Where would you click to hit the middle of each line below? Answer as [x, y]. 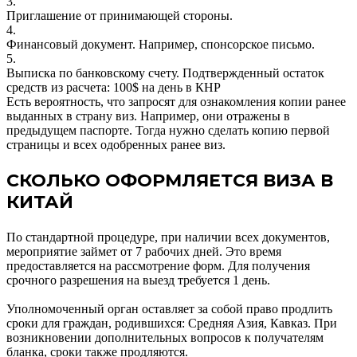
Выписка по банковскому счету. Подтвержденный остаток [165, 73]
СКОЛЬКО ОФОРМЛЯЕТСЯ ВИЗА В [170, 180]
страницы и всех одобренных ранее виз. [116, 144]
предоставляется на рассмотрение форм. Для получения [158, 265]
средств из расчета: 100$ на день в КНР [114, 87]
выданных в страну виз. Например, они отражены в [148, 116]
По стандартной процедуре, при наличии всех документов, [168, 237]
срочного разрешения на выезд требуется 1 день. [138, 280]
